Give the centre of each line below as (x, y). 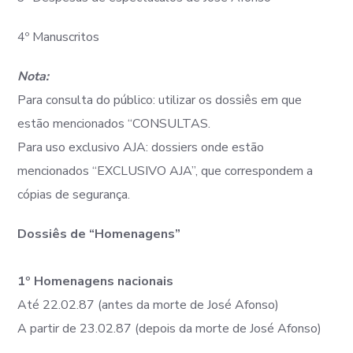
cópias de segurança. (74, 195)
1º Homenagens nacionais (96, 281)
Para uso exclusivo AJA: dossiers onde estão (141, 147)
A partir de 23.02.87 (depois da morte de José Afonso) (170, 329)
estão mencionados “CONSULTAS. (114, 124)
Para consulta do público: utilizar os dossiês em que (160, 100)
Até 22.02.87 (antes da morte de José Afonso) (149, 305)
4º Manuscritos (59, 37)
